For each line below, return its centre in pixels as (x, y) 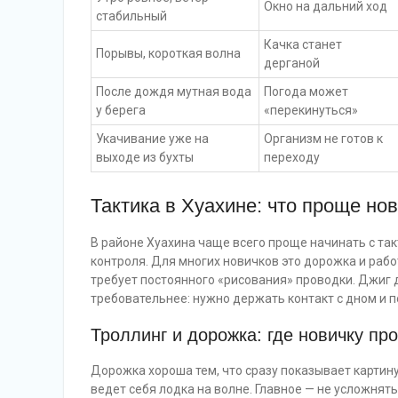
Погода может (306, 92)
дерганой (292, 63)
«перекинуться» (311, 110)
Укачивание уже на (152, 139)
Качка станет (303, 44)
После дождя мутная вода (174, 92)
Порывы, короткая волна (168, 53)
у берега (121, 110)
